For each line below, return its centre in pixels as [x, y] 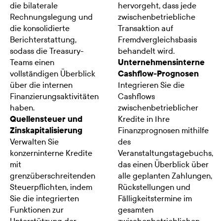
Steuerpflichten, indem [51, 187]
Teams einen [32, 62]
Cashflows [136, 96]
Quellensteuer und [46, 119]
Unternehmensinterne [161, 62]
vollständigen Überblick [53, 74]
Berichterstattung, [43, 39]
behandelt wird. [146, 51]
